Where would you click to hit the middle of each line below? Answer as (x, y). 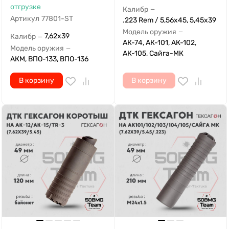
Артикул (25, 19)
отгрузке (26, 7)
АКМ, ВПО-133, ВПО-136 (49, 59)
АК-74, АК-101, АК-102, (159, 42)
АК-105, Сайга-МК (153, 53)
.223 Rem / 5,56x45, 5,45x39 (169, 20)
